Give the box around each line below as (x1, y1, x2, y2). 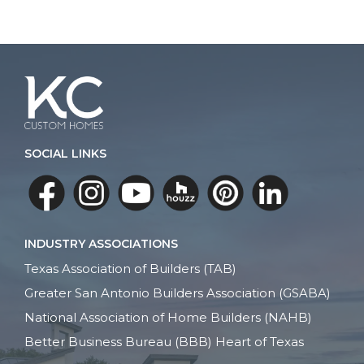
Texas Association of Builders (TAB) (24, 261, 237, 277)
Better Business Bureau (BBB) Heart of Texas (24, 334, 305, 350)
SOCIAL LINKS (24, 146, 107, 162)
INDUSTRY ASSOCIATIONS (24, 236, 179, 252)
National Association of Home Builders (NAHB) (24, 310, 313, 326)
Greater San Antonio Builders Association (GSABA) (24, 285, 331, 301)
